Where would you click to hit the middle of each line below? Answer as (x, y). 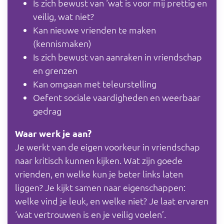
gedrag (47, 110)
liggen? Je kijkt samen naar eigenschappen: (100, 187)
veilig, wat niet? (63, 16)
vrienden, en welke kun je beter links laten (99, 173)
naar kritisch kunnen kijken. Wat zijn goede (99, 160)
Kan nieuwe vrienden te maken (94, 29)
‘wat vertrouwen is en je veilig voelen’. (90, 214)
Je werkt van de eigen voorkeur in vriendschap (107, 146)
